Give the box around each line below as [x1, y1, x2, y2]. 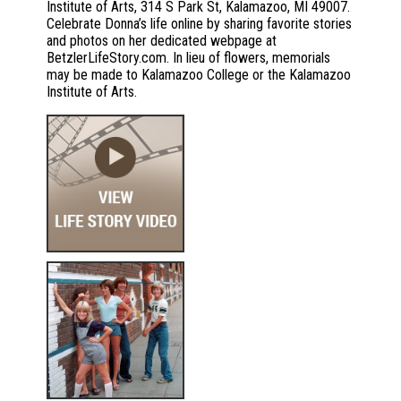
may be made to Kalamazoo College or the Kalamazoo [47, 66, 351, 84]
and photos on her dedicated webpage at [47, 32, 277, 50]
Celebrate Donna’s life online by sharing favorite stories [47, 15, 352, 33]
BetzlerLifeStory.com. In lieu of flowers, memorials [47, 49, 330, 67]
